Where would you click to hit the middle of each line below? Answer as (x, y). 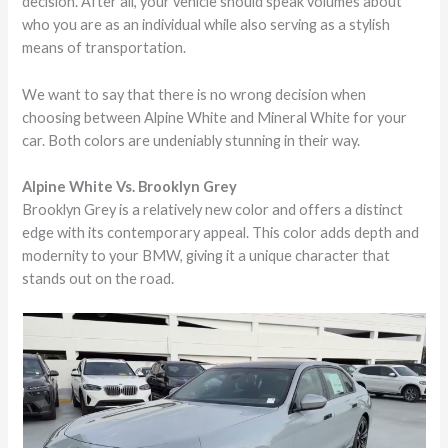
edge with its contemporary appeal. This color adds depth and (221, 232)
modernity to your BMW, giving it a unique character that (206, 255)
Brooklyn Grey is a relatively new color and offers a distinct (213, 209)
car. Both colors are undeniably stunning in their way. (191, 140)
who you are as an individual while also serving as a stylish (206, 25)
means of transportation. (104, 48)
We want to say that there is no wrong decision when (194, 94)
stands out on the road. (98, 278)
